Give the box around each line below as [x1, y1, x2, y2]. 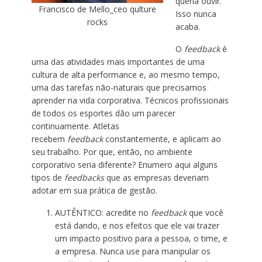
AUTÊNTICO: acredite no [54, 207, 151, 218]
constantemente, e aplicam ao [102, 133, 221, 144]
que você [186, 207, 223, 218]
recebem [31, 133, 67, 144]
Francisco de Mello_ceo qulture [38, 4, 156, 15]
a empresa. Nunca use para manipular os [54, 246, 211, 257]
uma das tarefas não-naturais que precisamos [31, 82, 206, 93]
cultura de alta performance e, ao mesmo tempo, [31, 69, 220, 80]
